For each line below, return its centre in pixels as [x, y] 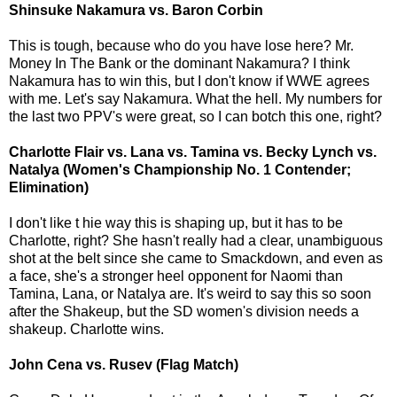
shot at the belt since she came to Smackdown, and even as [196, 258]
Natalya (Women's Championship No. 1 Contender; [180, 169]
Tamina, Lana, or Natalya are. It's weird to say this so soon [190, 293]
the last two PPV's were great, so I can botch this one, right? [195, 116]
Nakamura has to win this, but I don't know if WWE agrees [189, 81]
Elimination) [49, 187]
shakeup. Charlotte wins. [86, 329]
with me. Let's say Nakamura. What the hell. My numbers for [195, 98]
